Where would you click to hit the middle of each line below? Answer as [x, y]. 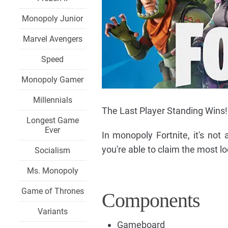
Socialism [53, 150]
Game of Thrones [52, 191]
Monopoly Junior [53, 19]
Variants [52, 211]
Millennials [52, 100]
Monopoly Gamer [53, 80]
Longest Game [52, 120]
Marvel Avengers [52, 39]
